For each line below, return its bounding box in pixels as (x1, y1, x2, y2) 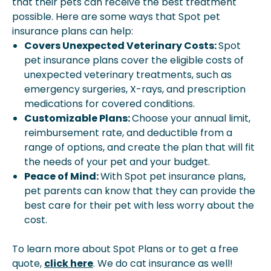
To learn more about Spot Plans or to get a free (12, 242, 238, 256)
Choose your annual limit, (132, 111, 250, 125)
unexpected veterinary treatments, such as (24, 68, 232, 82)
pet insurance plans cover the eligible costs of (24, 53, 244, 67)
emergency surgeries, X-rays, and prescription (24, 82, 246, 96)
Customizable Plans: (24, 111, 132, 125)
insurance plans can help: (12, 24, 133, 38)
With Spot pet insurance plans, (100, 169, 246, 183)
